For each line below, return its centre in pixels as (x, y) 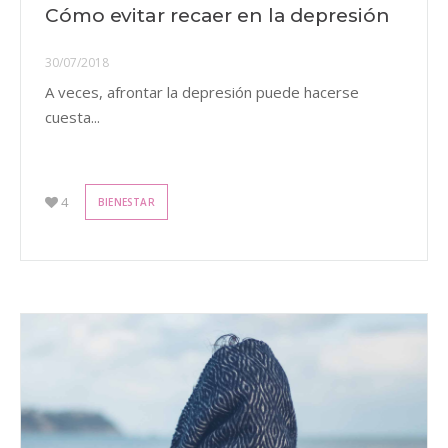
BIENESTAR (126, 201)
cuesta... (72, 117)
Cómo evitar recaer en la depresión (217, 16)
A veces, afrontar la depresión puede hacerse (202, 92)
